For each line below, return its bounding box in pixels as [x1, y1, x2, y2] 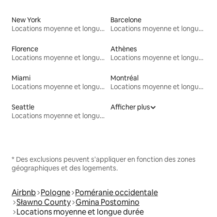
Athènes [110, 44, 137, 53]
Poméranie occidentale [75, 187, 158, 198]
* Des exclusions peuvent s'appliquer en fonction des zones [12, 155, 196, 164]
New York [12, 15, 41, 24]
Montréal [110, 73, 139, 82]
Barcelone [110, 15, 141, 24]
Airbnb [12, 187, 36, 198]
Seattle [12, 102, 34, 111]
